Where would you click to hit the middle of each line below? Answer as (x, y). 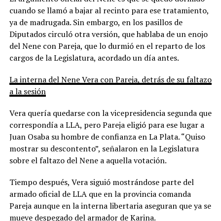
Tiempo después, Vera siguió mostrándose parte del (101, 182)
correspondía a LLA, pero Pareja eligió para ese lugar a (107, 125)
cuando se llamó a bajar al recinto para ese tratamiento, (109, 11)
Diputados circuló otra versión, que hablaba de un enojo (108, 34)
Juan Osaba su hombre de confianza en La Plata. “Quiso (107, 137)
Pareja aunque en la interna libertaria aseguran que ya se (110, 206)
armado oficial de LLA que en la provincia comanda (100, 194)
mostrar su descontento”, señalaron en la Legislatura (104, 149)
